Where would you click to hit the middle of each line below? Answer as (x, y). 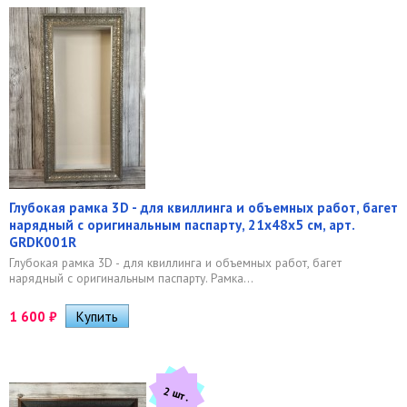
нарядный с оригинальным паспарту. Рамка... (131, 278)
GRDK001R (43, 242)
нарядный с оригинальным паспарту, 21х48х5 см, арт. (182, 224)
